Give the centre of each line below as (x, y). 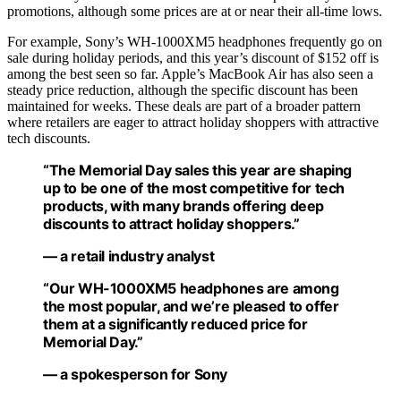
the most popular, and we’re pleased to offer (191, 306)
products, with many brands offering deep (184, 205)
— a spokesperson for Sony (135, 374)
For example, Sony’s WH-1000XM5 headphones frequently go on (195, 41)
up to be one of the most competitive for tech (194, 188)
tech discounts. (49, 138)
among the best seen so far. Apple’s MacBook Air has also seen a (190, 73)
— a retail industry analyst (129, 256)
